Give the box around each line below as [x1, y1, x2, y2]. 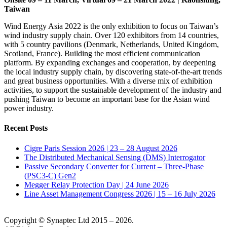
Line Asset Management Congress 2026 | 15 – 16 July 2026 [24, 189, 215, 198]
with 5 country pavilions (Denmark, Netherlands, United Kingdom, [4, 40, 219, 49]
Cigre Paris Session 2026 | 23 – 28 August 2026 [24, 143, 177, 153]
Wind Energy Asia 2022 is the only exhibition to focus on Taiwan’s [4, 22, 218, 31]
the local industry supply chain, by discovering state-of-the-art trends [4, 67, 222, 77]
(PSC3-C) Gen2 [24, 171, 76, 180]
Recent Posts [4, 124, 48, 133]
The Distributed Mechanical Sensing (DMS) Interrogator [24, 153, 205, 162]
